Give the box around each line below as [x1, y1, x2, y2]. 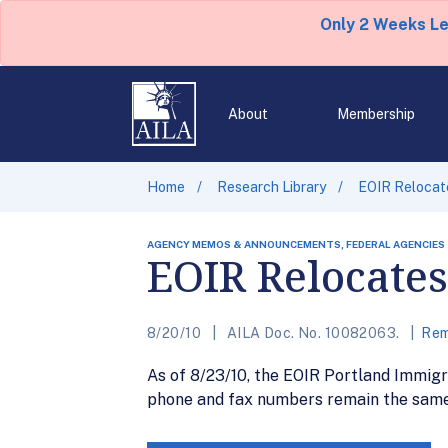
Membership [336, 106, 415, 122]
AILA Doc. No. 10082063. [223, 325, 403, 341]
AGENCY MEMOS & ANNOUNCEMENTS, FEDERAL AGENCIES [147, 238, 445, 250]
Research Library [217, 179, 326, 195]
